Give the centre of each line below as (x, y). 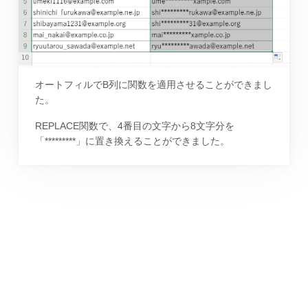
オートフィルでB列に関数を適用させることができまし (153, 84)
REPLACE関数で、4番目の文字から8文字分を (134, 126)
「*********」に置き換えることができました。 (132, 141)
